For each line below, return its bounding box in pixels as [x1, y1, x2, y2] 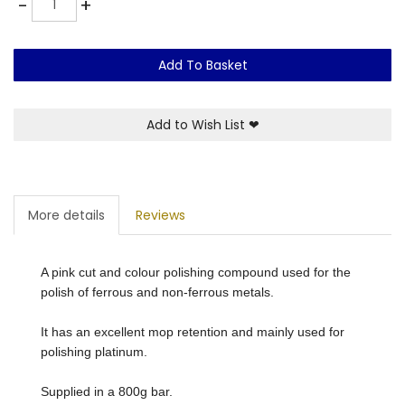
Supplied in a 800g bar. [41, 383, 173, 399]
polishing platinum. [41, 344, 147, 359]
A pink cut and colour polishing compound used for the [41, 264, 351, 279]
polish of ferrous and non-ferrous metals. [41, 284, 278, 299]
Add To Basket [157, 55, 248, 74]
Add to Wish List [146, 115, 249, 134]
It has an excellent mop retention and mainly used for [41, 324, 344, 339]
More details [28, 205, 105, 224]
